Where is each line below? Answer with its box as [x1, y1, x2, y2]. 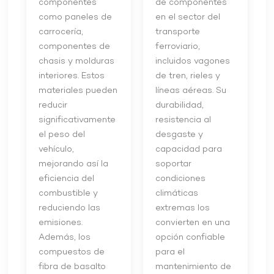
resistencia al [155, 114, 211, 126]
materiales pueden [39, 84, 118, 97]
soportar [155, 158, 191, 170]
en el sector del [155, 11, 220, 23]
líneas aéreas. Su [155, 84, 226, 97]
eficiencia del [39, 172, 95, 185]
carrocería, [39, 26, 84, 38]
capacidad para [155, 143, 222, 155]
